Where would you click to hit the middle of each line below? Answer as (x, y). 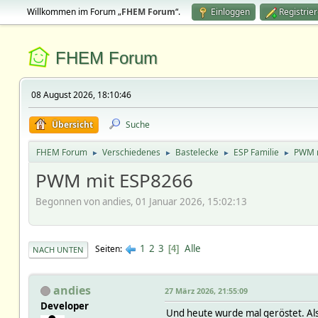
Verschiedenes (131, 152)
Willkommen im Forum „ (74, 12)
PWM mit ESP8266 (114, 180)
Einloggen (230, 12)
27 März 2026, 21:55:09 (206, 290)
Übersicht (72, 125)
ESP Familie (256, 152)
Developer (64, 306)
